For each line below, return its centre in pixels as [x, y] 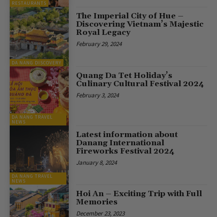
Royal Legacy [103, 33]
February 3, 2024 [98, 95]
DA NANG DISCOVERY [37, 62]
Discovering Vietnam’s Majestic [140, 24]
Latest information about [127, 134]
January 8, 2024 [97, 162]
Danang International [120, 143]
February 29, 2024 [99, 44]
